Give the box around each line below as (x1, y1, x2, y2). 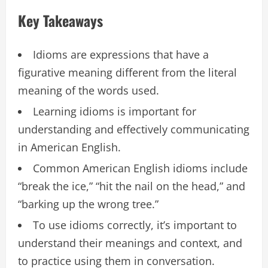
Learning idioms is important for (33, 103, 196, 118)
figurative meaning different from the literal (18, 65, 237, 80)
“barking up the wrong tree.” (18, 196, 159, 211)
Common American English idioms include (33, 160, 248, 175)
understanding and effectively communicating (18, 121, 249, 136)
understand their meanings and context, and (18, 235, 242, 250)
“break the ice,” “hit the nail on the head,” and (18, 178, 245, 193)
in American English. (18, 139, 121, 154)
